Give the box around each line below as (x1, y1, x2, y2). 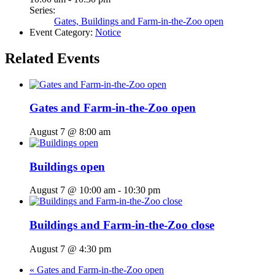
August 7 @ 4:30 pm (29, 243, 111, 254)
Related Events (5, 50, 99, 66)
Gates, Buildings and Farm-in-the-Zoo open (54, 15, 223, 26)
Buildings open (29, 160, 105, 173)
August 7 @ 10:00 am (29, 185, 115, 196)
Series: (29, 4, 55, 15)
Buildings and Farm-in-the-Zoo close (29, 219, 214, 232)
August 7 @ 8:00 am (29, 126, 110, 137)
